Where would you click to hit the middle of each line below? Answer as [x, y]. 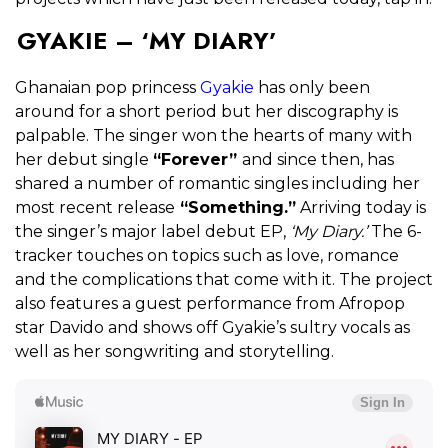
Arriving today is [361, 208]
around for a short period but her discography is [206, 112]
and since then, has [318, 160]
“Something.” [235, 208]
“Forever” [197, 160]
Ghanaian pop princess [107, 88]
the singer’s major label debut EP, [152, 232]
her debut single [84, 160]
